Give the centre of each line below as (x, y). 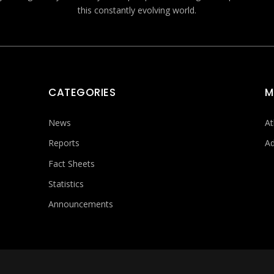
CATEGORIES (82, 92)
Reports (64, 143)
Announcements (81, 204)
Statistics (66, 183)
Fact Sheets (72, 163)
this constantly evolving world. (137, 10)
